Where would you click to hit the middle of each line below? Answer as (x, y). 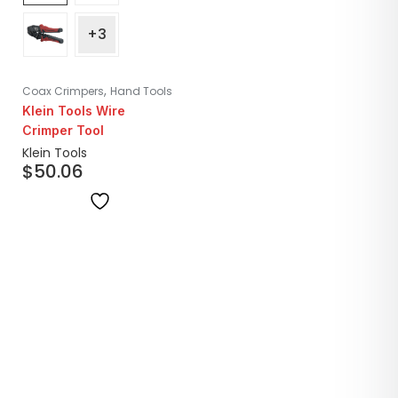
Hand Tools (141, 92)
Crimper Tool (63, 131)
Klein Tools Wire (74, 111)
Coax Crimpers (63, 92)
